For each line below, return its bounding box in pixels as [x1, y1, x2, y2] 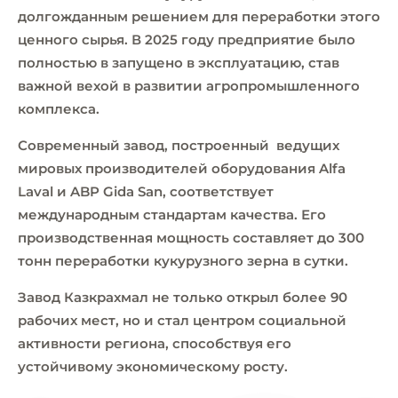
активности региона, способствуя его [18, 334, 291, 352]
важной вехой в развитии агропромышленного [18, 76, 360, 94]
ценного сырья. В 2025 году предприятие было [18, 30, 355, 48]
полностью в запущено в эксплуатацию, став [18, 53, 339, 71]
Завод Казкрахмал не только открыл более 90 [18, 288, 347, 306]
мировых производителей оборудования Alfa [18, 159, 346, 177]
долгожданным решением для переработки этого [18, 7, 380, 25]
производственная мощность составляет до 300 [18, 228, 364, 246]
